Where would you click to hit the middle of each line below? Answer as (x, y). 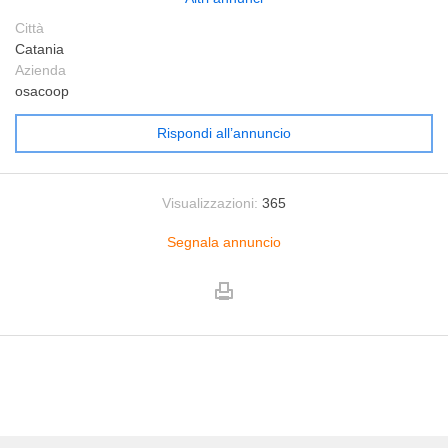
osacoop (42, 91)
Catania (39, 49)
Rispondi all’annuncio (224, 133)
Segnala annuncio (224, 242)
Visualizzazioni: (210, 203)
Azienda (40, 70)
